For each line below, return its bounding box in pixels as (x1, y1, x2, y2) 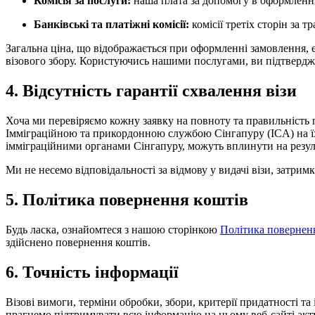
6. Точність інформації (6, 262, 179, 281)
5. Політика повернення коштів (6, 190, 248, 209)
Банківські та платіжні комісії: (34, 18, 189, 31)
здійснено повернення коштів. (6, 236, 150, 248)
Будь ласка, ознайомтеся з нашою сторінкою (6, 223, 220, 236)
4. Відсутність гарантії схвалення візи (6, 82, 297, 101)
